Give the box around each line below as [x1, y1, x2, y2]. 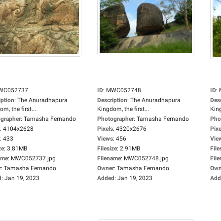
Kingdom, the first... [97, 106, 149, 112]
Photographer [97, 115, 134, 122]
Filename [97, 155, 121, 162]
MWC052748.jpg [124, 155, 169, 162]
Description [97, 97, 127, 104]
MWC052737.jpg [11, 155, 56, 162]
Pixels [97, 125, 113, 132]
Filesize [97, 145, 117, 152]
